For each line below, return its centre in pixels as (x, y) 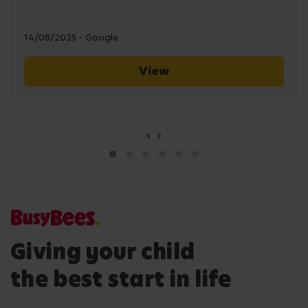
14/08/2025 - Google (71, 38)
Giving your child (103, 251)
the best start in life (121, 279)
